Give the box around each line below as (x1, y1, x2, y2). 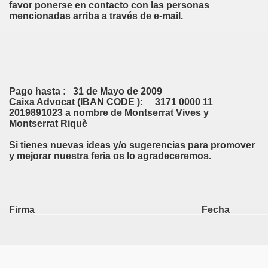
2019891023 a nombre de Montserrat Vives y (9, 108, 209, 118)
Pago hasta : (9, 86, 66, 96)
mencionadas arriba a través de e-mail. (9, 11, 183, 21)
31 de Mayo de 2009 (66, 86, 165, 96)
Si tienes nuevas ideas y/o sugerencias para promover (9, 140, 255, 150)
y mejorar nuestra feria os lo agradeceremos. (9, 151, 211, 161)
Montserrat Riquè (9, 118, 87, 129)
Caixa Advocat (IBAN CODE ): (9, 97, 143, 107)
